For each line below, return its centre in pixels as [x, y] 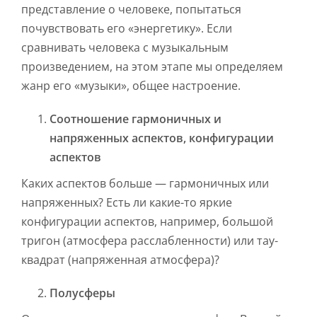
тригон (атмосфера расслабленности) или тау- [150, 241]
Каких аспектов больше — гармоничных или [145, 184]
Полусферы [82, 293]
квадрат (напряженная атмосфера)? [120, 260]
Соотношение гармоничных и [136, 119]
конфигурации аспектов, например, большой [147, 222]
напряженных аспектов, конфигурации [162, 138]
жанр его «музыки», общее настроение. [131, 86]
